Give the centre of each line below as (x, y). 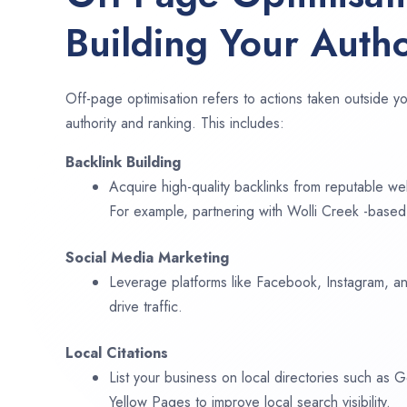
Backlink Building (123, 163)
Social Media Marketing (147, 258)
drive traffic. (146, 307)
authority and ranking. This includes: (175, 124)
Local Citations (117, 353)
